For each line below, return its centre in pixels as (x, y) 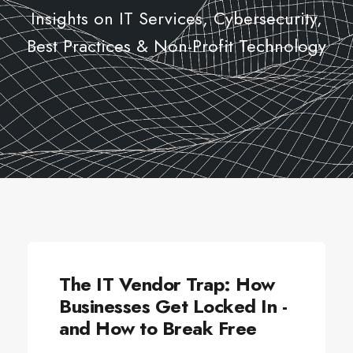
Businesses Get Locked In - (173, 306)
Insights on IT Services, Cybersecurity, (176, 18)
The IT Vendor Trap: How (167, 284)
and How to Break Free (158, 328)
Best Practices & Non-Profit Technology (176, 46)
